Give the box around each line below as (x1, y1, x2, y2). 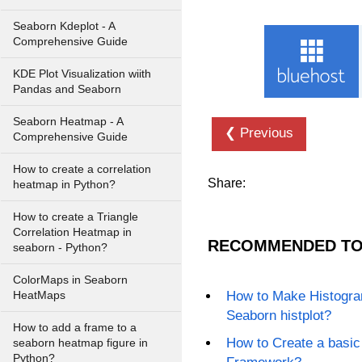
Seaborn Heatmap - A (13, 116, 124, 128)
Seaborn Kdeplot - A (13, 20, 116, 32)
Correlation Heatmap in (13, 226, 132, 238)
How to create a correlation (13, 163, 151, 175)
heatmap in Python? (13, 179, 116, 191)
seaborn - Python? (13, 242, 107, 254)
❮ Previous (225, 125, 293, 141)
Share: (208, 176, 246, 190)
